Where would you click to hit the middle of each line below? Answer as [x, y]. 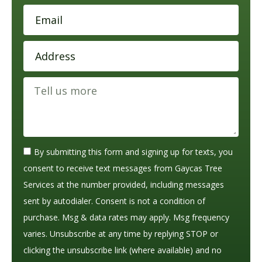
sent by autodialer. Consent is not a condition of [114, 201]
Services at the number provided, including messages [124, 185]
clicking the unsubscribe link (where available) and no [123, 250]
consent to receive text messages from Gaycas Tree [123, 168]
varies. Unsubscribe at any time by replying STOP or [121, 234]
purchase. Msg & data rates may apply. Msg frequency [126, 218]
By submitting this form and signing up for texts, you [133, 152]
